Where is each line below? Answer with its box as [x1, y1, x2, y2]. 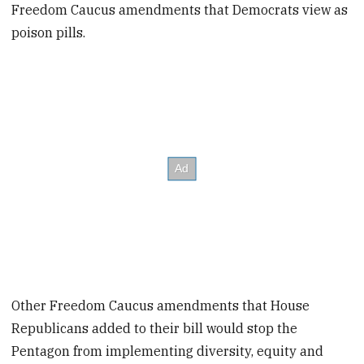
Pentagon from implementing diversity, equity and [11, 342, 324, 359]
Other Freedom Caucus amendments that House [11, 297, 310, 314]
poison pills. [11, 24, 86, 41]
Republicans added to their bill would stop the [11, 319, 298, 336]
